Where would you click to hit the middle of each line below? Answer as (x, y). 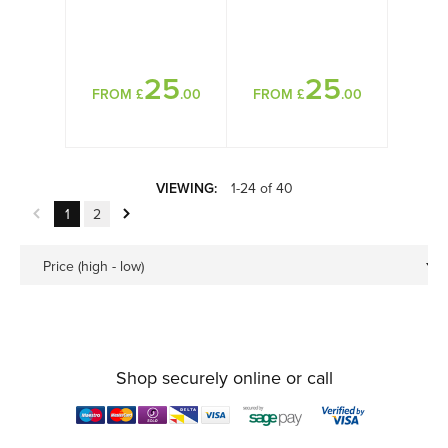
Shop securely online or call (224, 378)
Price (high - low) (93, 266)
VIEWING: (186, 188)
